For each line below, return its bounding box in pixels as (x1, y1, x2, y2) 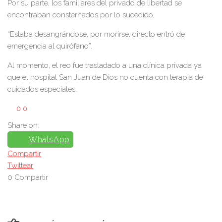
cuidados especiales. (7, 85, 77, 94)
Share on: (7, 121, 39, 130)
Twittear (7, 161, 33, 170)
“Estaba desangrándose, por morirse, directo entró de (7, 30, 185, 39)
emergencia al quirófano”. (7, 42, 92, 51)
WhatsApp (29, 135, 70, 144)
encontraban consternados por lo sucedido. (7, 10, 155, 19)
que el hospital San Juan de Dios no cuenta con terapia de (7, 73, 203, 82)
